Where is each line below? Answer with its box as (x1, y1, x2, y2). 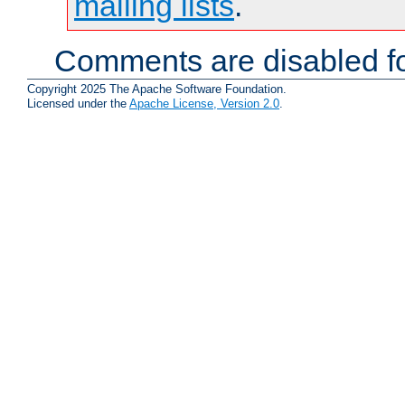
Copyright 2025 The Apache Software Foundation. (27, 81, 287, 96)
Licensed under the (27, 96, 129, 110)
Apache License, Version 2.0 (129, 96, 279, 110)
